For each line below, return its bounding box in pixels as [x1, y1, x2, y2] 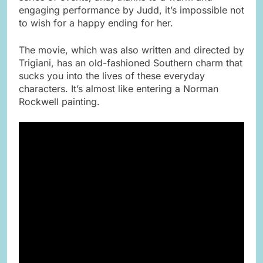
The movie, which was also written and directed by [19, 43, 244, 56]
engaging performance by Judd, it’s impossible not [19, 4, 244, 16]
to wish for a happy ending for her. [19, 16, 173, 29]
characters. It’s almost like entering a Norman [19, 82, 218, 95]
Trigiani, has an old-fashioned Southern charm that [19, 56, 242, 69]
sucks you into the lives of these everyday [19, 69, 205, 82]
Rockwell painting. [19, 95, 100, 107]
